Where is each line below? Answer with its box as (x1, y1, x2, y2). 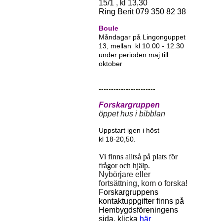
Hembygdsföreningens (99, 206, 178, 214)
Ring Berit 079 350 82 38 (99, 7, 186, 16)
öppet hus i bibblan (99, 110, 165, 118)
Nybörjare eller (99, 170, 150, 179)
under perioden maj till (99, 51, 168, 59)
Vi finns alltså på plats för (99, 152, 178, 161)
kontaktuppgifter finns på (99, 197, 184, 205)
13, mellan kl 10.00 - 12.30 (99, 42, 184, 50)
